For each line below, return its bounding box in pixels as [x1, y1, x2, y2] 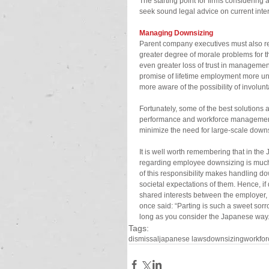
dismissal [128, 235, 159, 243]
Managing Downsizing [139, 29, 213, 37]
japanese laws [159, 235, 207, 243]
